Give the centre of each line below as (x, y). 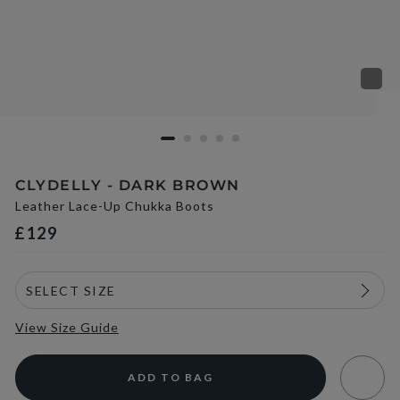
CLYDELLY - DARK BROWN (128, 185)
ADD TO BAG (171, 377)
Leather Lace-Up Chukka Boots (115, 206)
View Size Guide (67, 327)
